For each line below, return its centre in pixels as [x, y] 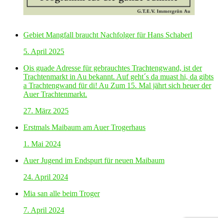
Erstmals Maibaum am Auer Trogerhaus [84, 127]
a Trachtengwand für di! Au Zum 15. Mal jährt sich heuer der [117, 86]
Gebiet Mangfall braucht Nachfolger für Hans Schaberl [108, 35]
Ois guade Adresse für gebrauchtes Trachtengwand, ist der [113, 68]
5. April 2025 [44, 52]
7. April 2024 [44, 210]
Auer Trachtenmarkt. [55, 94]
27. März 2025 [46, 111]
